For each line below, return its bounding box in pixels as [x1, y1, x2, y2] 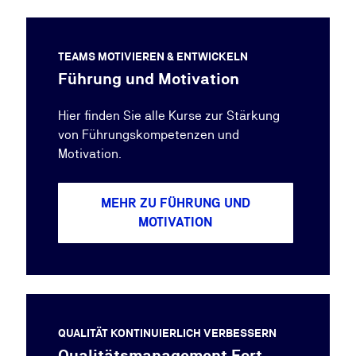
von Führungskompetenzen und [57, 127, 239, 142]
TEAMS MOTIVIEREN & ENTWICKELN [57, 50, 248, 63]
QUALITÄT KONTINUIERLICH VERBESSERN [57, 327, 277, 339]
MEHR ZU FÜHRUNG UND [100, 195, 250, 211]
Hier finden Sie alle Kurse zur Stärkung [57, 108, 280, 123]
